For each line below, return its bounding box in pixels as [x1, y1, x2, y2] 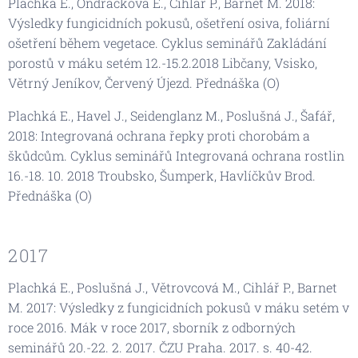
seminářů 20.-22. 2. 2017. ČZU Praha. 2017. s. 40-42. [8, 338, 312, 356]
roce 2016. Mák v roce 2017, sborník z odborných [8, 318, 296, 336]
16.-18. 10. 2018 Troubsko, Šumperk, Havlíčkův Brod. [8, 166, 316, 184]
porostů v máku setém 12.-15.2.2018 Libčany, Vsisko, [8, 54, 317, 71]
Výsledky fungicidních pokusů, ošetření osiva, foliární [8, 14, 330, 31]
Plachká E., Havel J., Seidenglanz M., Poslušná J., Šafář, [8, 106, 335, 124]
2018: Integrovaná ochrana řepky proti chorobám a [8, 126, 310, 144]
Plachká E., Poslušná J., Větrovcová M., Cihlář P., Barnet [8, 278, 337, 296]
